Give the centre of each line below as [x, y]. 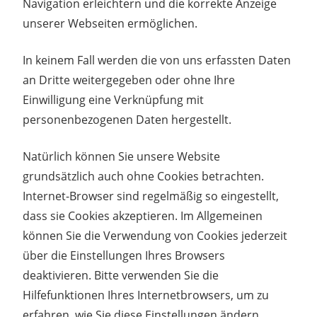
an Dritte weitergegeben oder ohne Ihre [129, 80]
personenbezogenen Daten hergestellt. [127, 119]
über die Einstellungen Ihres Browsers [124, 255]
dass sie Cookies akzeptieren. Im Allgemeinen [143, 215]
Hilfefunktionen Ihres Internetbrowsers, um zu [146, 295]
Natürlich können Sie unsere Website [121, 156]
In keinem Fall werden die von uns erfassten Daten [157, 60]
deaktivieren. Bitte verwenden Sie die [121, 275]
